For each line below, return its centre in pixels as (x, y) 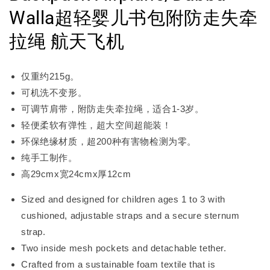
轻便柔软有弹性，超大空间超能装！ (96, 125)
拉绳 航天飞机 (67, 41)
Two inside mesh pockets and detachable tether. (124, 248)
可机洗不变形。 (54, 92)
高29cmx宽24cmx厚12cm (76, 174)
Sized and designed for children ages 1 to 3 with (123, 199)
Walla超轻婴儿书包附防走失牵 (133, 17)
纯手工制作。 (49, 157)
